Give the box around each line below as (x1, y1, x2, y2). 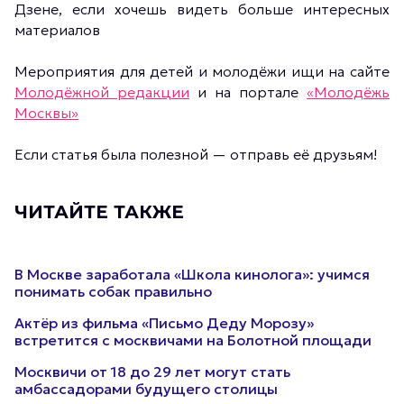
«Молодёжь (307, 83, 390, 101)
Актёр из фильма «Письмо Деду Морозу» (14, 314, 314, 332)
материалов (14, 21, 100, 39)
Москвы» (14, 104, 78, 122)
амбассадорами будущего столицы (14, 380, 278, 398)
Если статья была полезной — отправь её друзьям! (14, 145, 377, 163)
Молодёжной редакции (14, 83, 189, 101)
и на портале (189, 83, 307, 101)
